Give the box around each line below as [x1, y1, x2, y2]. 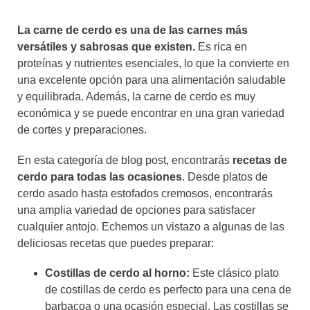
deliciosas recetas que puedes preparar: [17, 237, 214, 249]
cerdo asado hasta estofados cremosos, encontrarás [17, 187, 273, 199]
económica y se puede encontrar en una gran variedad [17, 107, 284, 120]
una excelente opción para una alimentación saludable [17, 74, 286, 86]
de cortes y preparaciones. [17, 124, 147, 136]
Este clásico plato [190, 266, 279, 279]
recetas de [232, 154, 287, 166]
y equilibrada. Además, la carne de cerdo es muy [17, 91, 255, 103]
